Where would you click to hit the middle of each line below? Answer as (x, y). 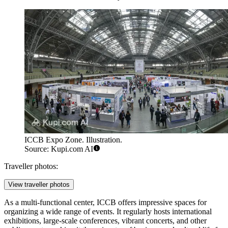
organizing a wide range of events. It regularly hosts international (108, 212)
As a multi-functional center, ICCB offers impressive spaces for (105, 203)
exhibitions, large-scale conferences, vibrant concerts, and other (105, 221)
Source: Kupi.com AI (59, 149)
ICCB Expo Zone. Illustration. (73, 140)
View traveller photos (39, 185)
